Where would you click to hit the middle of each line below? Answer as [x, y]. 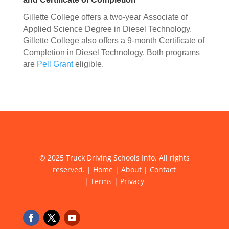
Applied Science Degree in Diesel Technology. [107, 29]
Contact [163, 169]
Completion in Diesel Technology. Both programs [111, 52]
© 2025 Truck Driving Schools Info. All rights [114, 158]
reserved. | [73, 169]
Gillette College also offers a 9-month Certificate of [113, 41]
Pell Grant [55, 64]
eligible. [89, 64]
